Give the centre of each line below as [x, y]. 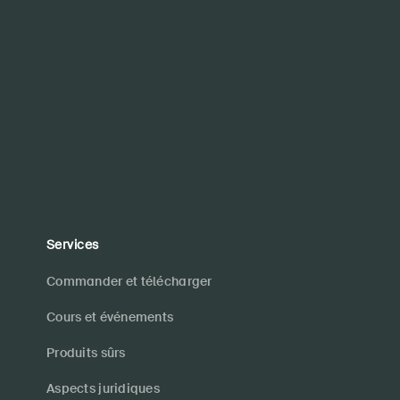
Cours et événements [110, 317]
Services [73, 245]
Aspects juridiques [104, 388]
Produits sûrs [86, 353]
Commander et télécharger [129, 281]
